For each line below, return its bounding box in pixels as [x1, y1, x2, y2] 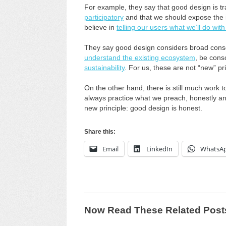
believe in [84, 23, 117, 31]
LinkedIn [146, 144, 173, 153]
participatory [84, 13, 124, 21]
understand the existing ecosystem [84, 53, 195, 62]
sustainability [84, 64, 125, 72]
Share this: [84, 128, 116, 135]
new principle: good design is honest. [84, 104, 202, 112]
